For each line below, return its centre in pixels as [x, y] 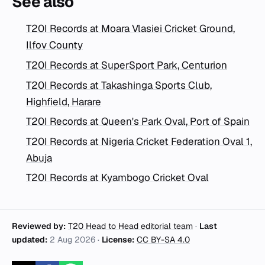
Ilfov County [54, 45]
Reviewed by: [39, 226]
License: [118, 240]
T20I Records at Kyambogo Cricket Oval [117, 178]
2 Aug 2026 [72, 240]
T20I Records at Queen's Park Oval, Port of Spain [138, 122]
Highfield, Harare [64, 101]
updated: [30, 240]
